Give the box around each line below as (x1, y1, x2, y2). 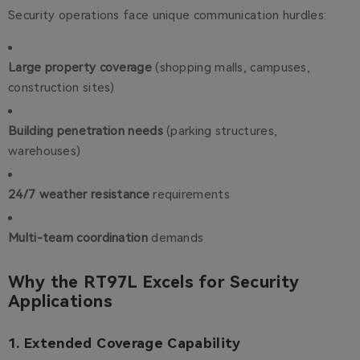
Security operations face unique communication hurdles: (8, 8, 327, 23)
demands (147, 231, 204, 246)
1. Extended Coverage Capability (8, 335, 241, 352)
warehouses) (8, 144, 81, 159)
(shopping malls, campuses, (151, 60, 311, 76)
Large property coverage (8, 60, 152, 76)
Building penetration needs (8, 124, 163, 139)
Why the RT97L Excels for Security (8, 272, 300, 292)
